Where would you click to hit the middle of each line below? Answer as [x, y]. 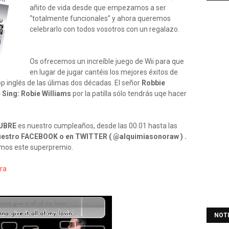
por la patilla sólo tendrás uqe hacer [129, 94]
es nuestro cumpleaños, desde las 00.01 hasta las [97, 126]
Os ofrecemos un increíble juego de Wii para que [107, 61]
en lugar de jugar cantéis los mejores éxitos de [104, 72]
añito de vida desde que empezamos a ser [98, 8]
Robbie [153, 83]
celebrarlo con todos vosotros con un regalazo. [105, 29]
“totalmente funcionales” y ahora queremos [100, 18]
